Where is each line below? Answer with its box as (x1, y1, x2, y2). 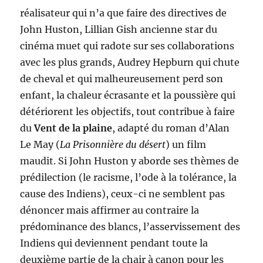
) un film (166, 138, 207, 150)
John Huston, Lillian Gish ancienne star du (20, 23, 218, 35)
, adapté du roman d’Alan (112, 122, 230, 134)
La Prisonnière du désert (60, 138, 166, 150)
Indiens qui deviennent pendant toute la (20, 237, 208, 249)
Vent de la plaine (34, 122, 113, 134)
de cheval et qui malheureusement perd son (20, 72, 224, 85)
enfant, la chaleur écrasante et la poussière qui (20, 89, 236, 101)
